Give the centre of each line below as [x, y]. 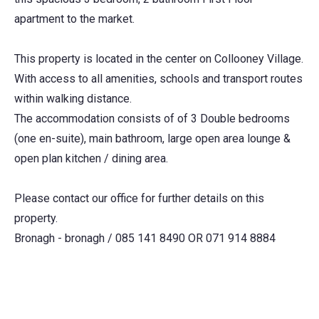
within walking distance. [73, 98]
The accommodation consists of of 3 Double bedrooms [152, 118]
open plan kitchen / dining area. [91, 158]
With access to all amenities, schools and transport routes [158, 78]
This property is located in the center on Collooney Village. [159, 58]
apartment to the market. [74, 19]
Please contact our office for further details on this [139, 198]
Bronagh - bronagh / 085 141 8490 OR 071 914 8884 [145, 238]
